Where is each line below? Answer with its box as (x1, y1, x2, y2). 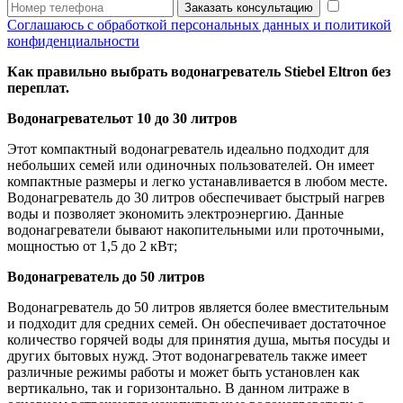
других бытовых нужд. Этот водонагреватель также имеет (7, 348, 367, 363)
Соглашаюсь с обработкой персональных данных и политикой (7, 17, 391, 32)
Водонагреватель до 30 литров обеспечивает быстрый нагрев (7, 190, 385, 205)
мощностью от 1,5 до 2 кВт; (7, 238, 177, 254)
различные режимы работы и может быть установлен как (7, 364, 360, 380)
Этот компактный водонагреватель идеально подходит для (7, 141, 369, 157)
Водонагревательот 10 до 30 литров (7, 111, 237, 126)
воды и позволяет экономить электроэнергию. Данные (7, 206, 344, 221)
